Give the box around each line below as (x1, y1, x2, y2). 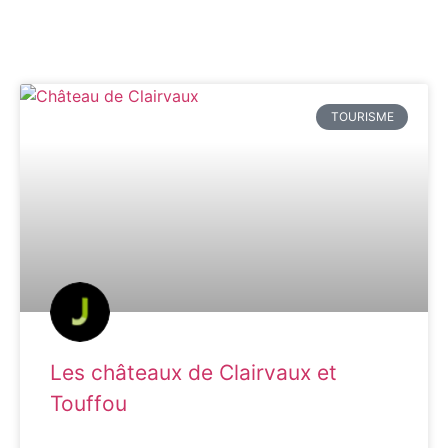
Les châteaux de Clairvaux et (50, 360, 337, 385)
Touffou (50, 391, 127, 416)
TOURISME (330, 109, 394, 125)
